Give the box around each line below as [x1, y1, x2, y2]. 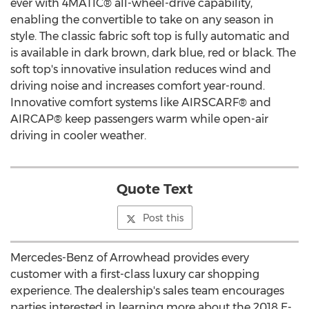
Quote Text [116, 181, 193, 197]
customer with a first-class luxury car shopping [10, 268, 259, 281]
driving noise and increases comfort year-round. [10, 79, 265, 92]
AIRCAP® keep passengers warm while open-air [10, 112, 268, 126]
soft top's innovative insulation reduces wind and [10, 63, 271, 76]
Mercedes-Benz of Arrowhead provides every [10, 251, 249, 264]
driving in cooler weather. [10, 129, 149, 142]
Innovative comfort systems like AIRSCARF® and [10, 96, 271, 109]
